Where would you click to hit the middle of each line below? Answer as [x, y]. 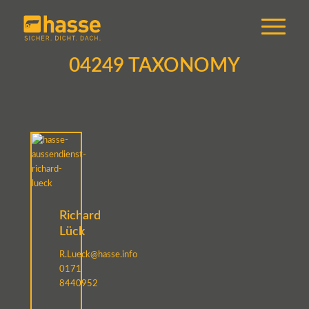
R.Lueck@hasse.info [98, 255]
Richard [80, 216]
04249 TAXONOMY [154, 66]
